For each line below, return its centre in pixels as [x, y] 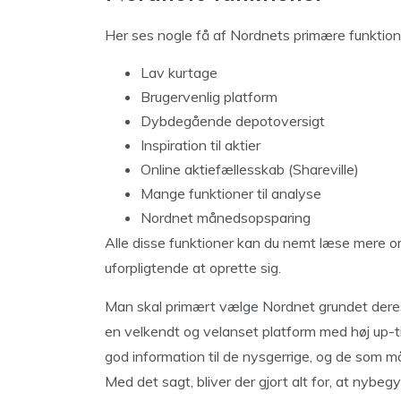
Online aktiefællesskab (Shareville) [250, 169]
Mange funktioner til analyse [231, 193]
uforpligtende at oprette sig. [193, 268]
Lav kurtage [179, 73]
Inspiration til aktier [200, 145]
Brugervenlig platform [209, 97]
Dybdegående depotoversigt [233, 121]
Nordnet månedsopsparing [226, 218]
